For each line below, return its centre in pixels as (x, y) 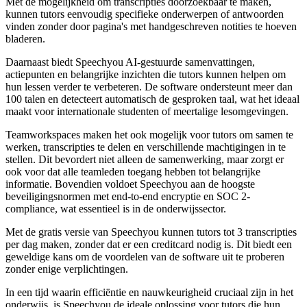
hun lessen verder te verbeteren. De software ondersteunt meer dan (149, 86)
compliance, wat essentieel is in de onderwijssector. (116, 208)
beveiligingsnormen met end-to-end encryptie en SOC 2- (128, 196)
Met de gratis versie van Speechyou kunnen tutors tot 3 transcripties (151, 232)
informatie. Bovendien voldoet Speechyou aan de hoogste (130, 184)
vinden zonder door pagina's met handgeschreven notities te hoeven (151, 26)
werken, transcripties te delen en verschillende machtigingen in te (146, 147)
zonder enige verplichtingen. (67, 269)
